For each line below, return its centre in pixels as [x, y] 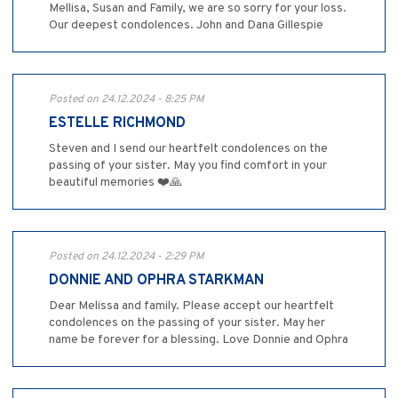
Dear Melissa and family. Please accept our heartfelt [191, 306]
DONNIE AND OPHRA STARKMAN [156, 281]
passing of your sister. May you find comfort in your [188, 166]
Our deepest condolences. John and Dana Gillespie [186, 26]
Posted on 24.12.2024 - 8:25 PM [127, 100]
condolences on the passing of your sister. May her [187, 323]
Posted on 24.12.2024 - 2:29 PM [127, 257]
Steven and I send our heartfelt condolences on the [188, 149]
